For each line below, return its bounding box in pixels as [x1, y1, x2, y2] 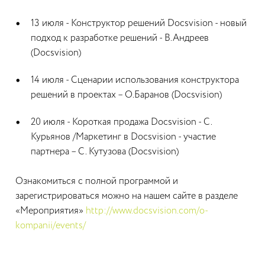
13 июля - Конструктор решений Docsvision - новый [31, 19, 247, 28]
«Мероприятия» [15, 206, 86, 216]
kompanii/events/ [15, 221, 86, 231]
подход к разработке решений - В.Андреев [31, 34, 209, 43]
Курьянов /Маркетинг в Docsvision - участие [31, 132, 216, 142]
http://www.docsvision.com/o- [86, 206, 208, 216]
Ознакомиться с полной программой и [15, 176, 178, 186]
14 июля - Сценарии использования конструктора [31, 75, 239, 85]
